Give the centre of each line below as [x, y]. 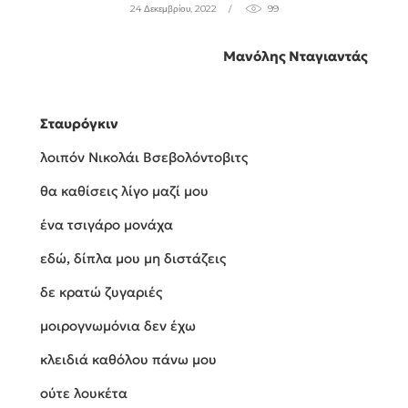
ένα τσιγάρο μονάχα [107, 225]
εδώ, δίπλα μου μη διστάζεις [133, 259]
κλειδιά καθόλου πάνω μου [128, 360]
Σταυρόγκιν [79, 124]
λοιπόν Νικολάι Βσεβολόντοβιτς [144, 158]
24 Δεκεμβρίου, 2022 [173, 9]
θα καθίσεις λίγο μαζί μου [124, 191]
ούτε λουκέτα [84, 393]
